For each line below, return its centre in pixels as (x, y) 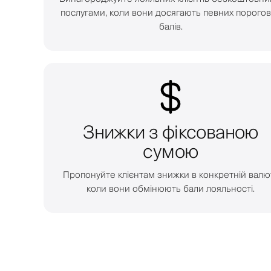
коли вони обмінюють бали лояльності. (171, 189)
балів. (171, 27)
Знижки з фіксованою (171, 132)
